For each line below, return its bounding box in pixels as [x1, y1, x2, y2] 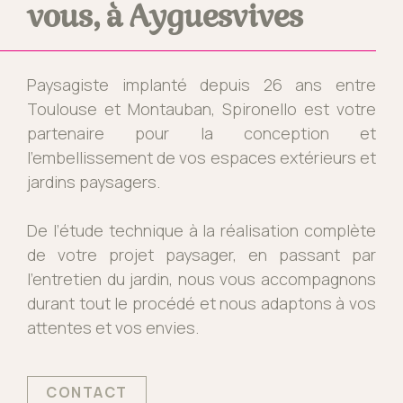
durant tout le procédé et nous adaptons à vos [27, 292, 376, 314]
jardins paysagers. [27, 171, 160, 193]
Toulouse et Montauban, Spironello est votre [27, 98, 376, 120]
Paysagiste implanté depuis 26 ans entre [27, 74, 376, 95]
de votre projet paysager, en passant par [27, 244, 376, 265]
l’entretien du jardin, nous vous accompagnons [27, 268, 376, 290]
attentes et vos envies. [27, 317, 199, 338]
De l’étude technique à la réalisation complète [27, 219, 376, 241]
